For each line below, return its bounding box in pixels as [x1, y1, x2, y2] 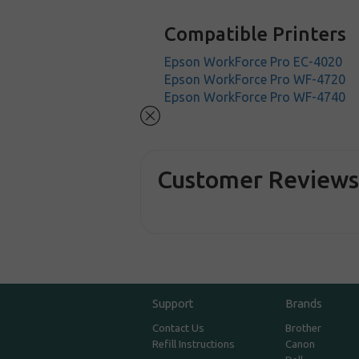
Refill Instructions [152, 338, 236, 351]
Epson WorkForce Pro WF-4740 [164, 90, 346, 104]
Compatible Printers [164, 23, 347, 45]
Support [152, 296, 195, 311]
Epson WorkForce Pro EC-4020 [164, 54, 343, 69]
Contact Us [152, 322, 205, 335]
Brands [284, 296, 322, 311]
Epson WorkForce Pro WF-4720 [164, 72, 346, 87]
